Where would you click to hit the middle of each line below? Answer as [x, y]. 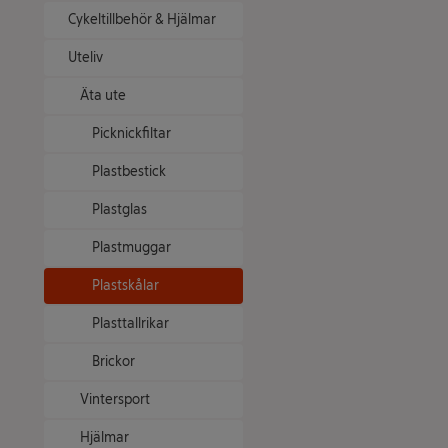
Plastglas [119, 209]
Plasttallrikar [130, 323]
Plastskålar [125, 285]
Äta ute [103, 95]
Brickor [113, 361]
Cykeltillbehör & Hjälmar [142, 19]
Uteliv [85, 57]
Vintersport [115, 399]
